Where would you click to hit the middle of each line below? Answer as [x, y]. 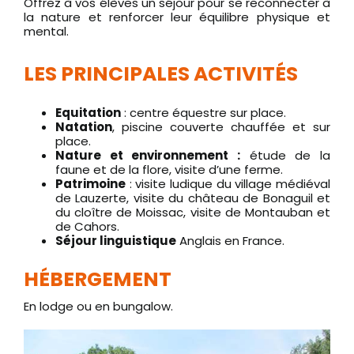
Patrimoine [90, 184]
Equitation [88, 113]
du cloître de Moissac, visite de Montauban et [193, 212]
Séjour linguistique [116, 241]
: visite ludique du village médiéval [228, 184]
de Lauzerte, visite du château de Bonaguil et [193, 198]
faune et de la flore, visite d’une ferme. [169, 169]
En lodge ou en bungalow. [98, 306]
